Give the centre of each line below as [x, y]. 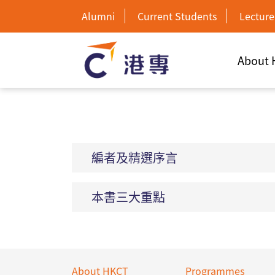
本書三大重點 [128, 197]
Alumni [98, 16]
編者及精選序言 [134, 157]
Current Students [177, 16]
